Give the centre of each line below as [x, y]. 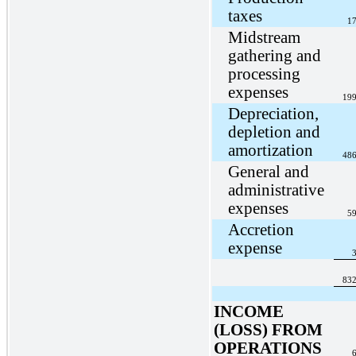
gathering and [274, 55]
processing [264, 74]
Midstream [264, 37]
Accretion [261, 229]
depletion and [274, 132]
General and [268, 171]
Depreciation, [273, 113]
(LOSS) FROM [268, 329]
